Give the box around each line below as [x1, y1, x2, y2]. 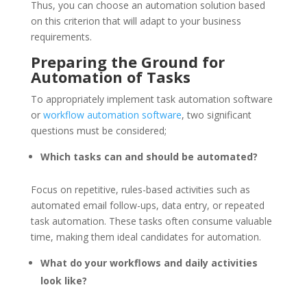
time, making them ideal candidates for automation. [30, 230, 261, 243]
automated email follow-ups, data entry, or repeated [30, 198, 265, 212]
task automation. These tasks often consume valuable [30, 214, 272, 228]
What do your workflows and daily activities [40, 256, 258, 269]
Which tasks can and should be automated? [40, 149, 258, 163]
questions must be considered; [30, 123, 167, 137]
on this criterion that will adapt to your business [30, 14, 241, 27]
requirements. [30, 29, 92, 43]
